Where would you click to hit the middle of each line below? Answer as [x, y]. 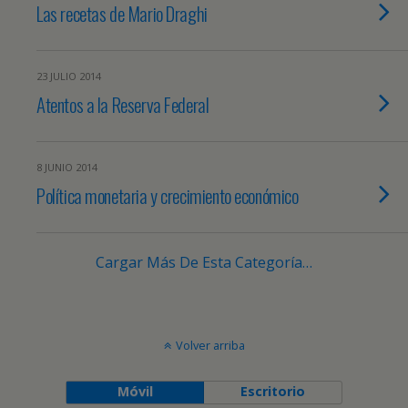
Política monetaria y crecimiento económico [168, 195]
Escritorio [273, 391]
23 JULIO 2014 [69, 76]
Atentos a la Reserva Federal [123, 104]
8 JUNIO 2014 [67, 167]
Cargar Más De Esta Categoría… [204, 262]
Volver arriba [210, 345]
